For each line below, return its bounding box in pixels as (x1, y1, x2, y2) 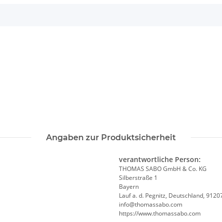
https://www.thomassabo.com (119, 209, 201, 218)
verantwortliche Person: (119, 155, 201, 165)
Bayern (119, 182, 139, 191)
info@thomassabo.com (119, 200, 182, 209)
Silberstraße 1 (119, 173, 158, 182)
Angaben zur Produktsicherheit (46, 133, 176, 143)
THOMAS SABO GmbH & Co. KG (119, 165, 207, 173)
